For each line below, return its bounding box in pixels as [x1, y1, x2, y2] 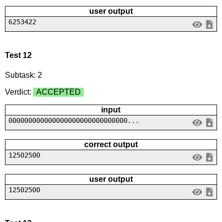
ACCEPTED [36, 87, 81, 96]
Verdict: [4, 87, 33, 96]
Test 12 [4, 51, 32, 60]
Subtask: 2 [4, 70, 42, 79]
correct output [84, 140, 138, 149]
